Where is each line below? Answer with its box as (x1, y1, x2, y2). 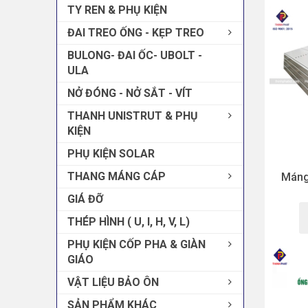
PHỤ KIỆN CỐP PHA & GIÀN (67, 238, 206, 252)
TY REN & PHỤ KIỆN (67, 3, 167, 17)
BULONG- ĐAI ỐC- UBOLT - (67, 49, 202, 63)
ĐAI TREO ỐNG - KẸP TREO (67, 26, 204, 40)
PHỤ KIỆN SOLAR (67, 147, 155, 161)
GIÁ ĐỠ (67, 192, 103, 206)
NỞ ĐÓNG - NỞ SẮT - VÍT (67, 87, 192, 100)
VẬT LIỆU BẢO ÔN (67, 276, 159, 289)
